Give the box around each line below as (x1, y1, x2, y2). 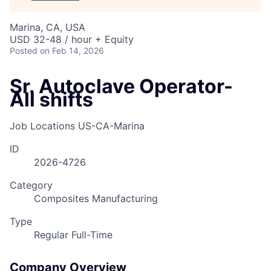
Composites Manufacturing (34, 192, 158, 205)
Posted (10, 45, 38, 56)
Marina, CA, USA (10, 21, 85, 33)
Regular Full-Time (34, 229, 113, 241)
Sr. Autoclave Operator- (10, 74, 233, 98)
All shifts (10, 88, 93, 111)
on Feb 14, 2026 (40, 45, 104, 56)
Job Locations (10, 120, 75, 132)
